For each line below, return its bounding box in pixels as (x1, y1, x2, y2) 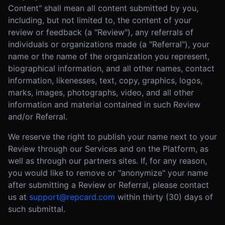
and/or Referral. (8, 111, 67, 122)
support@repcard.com (29, 192, 115, 202)
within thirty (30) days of (115, 192, 213, 202)
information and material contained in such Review (8, 99, 200, 109)
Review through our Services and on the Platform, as (8, 144, 208, 154)
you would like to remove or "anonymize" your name (8, 168, 208, 178)
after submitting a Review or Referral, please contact (8, 180, 209, 190)
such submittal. (8, 204, 65, 214)
